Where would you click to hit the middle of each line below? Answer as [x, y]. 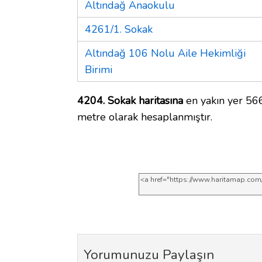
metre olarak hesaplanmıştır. [145, 117]
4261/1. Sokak [119, 29]
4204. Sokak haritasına [130, 100]
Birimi [99, 69]
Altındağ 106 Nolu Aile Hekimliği [165, 53]
